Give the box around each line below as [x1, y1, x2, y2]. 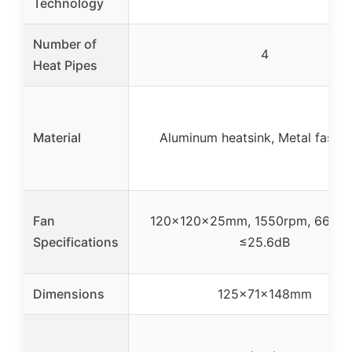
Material [33, 129, 81, 145]
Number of [33, 35, 97, 52]
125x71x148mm [217, 285, 312, 302]
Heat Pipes [33, 57, 97, 73]
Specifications [33, 233, 119, 250]
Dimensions [33, 285, 104, 302]
